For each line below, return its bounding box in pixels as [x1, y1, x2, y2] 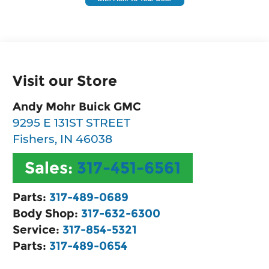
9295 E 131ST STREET [13, 115, 131, 130]
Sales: [25, 157, 77, 178]
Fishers [13, 131, 55, 146]
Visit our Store [13, 71, 118, 89]
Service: [13, 222, 63, 237]
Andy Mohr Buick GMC [13, 98, 142, 113]
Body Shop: [13, 205, 82, 220]
